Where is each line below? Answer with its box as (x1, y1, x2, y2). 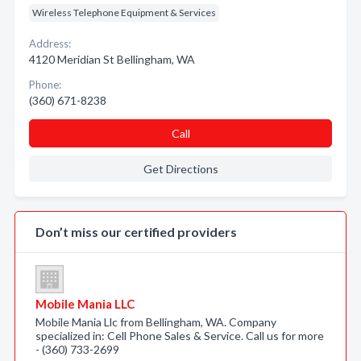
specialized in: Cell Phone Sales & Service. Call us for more (35, 329, 324, 342)
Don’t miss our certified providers (35, 224, 237, 239)
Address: (29, 37, 71, 50)
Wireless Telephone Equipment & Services (32, 6, 216, 19)
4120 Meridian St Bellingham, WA (29, 52, 195, 66)
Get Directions (143, 162, 218, 176)
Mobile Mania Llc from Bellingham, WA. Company (35, 315, 276, 329)
